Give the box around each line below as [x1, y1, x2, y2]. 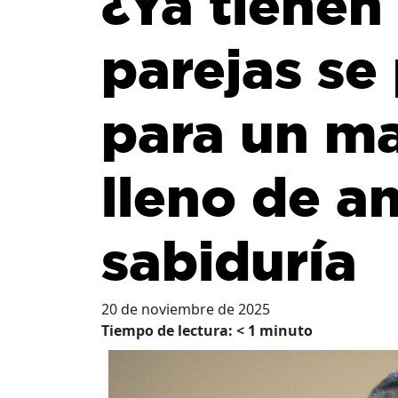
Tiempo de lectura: [101, 321, 236, 341]
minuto [259, 321, 313, 341]
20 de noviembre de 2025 [101, 299, 270, 320]
